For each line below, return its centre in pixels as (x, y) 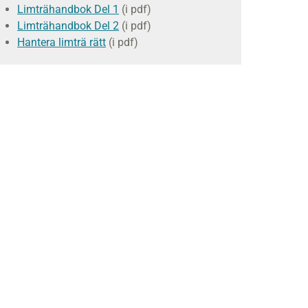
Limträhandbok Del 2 (68, 26)
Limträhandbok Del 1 (68, 9)
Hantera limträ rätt (62, 42)
